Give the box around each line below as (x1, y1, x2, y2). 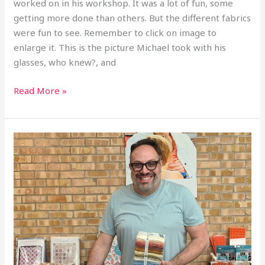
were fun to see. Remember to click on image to (14, 27, 217, 38)
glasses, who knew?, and (14, 56, 117, 68)
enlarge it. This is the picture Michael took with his (14, 41, 227, 53)
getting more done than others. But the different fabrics (14, 12, 251, 24)
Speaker (13, 206, 49, 219)
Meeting (13, 162, 49, 174)
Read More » (14, 84, 67, 96)
